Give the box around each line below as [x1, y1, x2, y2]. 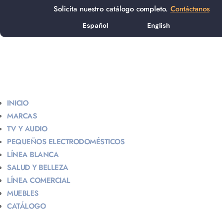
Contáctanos [170, 3, 210, 14]
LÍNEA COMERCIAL [7, 175, 70, 186]
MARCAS [7, 111, 37, 121]
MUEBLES [7, 188, 39, 199]
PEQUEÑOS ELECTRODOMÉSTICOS [7, 136, 124, 147]
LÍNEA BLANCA [7, 149, 58, 160]
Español [83, 21, 109, 30]
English [147, 21, 170, 30]
